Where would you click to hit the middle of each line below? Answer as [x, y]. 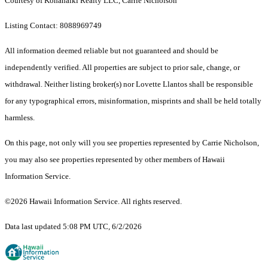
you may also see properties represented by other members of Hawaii [115, 160]
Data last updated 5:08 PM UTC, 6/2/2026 [73, 227]
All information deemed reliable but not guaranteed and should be [112, 51]
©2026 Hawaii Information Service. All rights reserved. [93, 202]
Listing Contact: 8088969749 [54, 26]
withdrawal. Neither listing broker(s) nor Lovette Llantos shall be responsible [129, 84]
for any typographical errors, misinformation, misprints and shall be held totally [133, 101]
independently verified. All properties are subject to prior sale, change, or [122, 68]
